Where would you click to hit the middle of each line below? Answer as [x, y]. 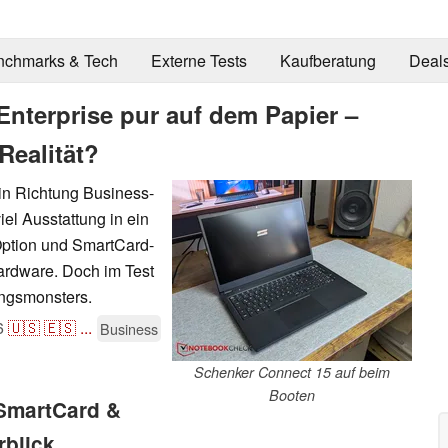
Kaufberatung [327, 61]
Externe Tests [198, 61]
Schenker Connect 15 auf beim [292, 371]
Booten [292, 394]
